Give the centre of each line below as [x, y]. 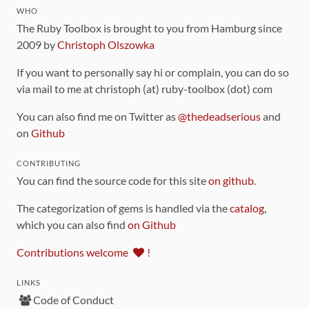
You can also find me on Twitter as [97, 116]
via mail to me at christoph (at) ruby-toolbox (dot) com [144, 88]
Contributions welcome [73, 252]
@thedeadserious [219, 116]
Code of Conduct [73, 299]
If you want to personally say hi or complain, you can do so [153, 72]
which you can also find [72, 224]
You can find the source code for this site [112, 180]
